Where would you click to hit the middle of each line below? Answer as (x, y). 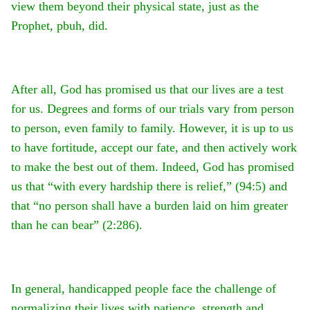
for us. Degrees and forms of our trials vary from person (153, 109)
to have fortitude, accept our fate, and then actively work (154, 148)
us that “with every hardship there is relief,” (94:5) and (149, 186)
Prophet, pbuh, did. (60, 26)
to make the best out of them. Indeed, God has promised (153, 167)
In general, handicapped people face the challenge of (144, 289)
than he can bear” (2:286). (77, 225)
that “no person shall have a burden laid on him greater (149, 206)
